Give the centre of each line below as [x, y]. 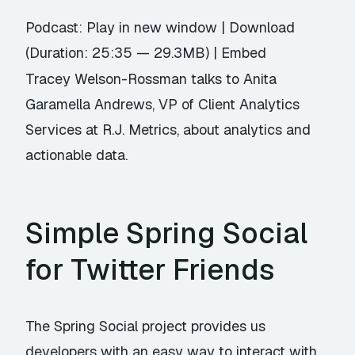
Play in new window [152, 28]
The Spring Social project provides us [146, 326]
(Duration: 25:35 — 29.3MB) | [124, 53]
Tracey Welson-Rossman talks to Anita [151, 79]
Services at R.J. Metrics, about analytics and [168, 130]
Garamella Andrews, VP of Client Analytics [163, 105]
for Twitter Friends [151, 270]
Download [262, 28]
